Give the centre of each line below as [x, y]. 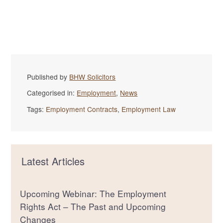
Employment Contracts [82, 109]
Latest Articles [53, 161]
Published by [48, 76]
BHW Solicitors [93, 76]
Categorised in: [52, 93]
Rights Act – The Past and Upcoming [93, 206]
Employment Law [149, 109]
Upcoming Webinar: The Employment [93, 193]
